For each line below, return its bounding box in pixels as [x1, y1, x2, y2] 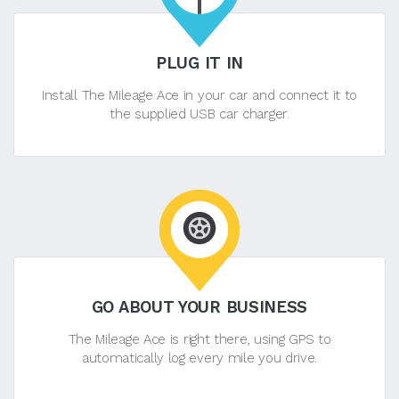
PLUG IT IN [156, 53, 243, 72]
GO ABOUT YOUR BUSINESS [91, 297, 308, 316]
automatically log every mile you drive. [81, 349, 318, 366]
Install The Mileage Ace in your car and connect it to [41, 86, 358, 103]
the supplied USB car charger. [110, 105, 289, 122]
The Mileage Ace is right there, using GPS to [68, 330, 331, 347]
